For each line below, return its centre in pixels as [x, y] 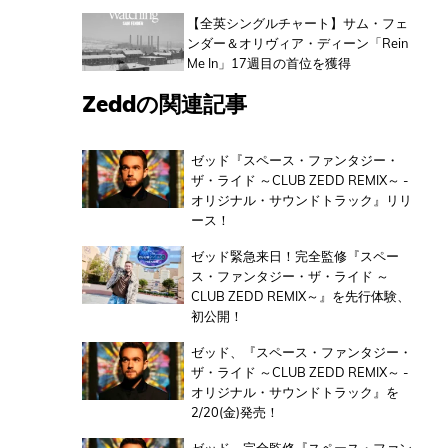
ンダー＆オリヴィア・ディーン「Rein [298, 43]
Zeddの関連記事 [164, 104]
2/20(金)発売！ [234, 412]
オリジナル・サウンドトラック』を [294, 392]
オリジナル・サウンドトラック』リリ [301, 200]
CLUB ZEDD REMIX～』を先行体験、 [300, 296]
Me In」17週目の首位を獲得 [269, 63]
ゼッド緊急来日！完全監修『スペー [294, 256]
